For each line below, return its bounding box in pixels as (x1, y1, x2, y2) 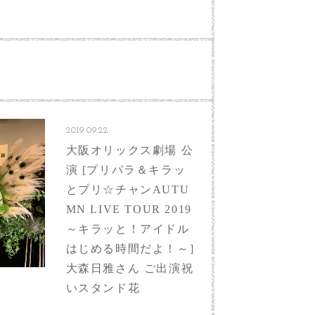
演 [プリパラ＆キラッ (65, 163, 186, 176)
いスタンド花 (65, 281, 141, 294)
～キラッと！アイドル (65, 222, 190, 235)
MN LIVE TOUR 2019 (65, 202, 192, 215)
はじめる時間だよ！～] (65, 242, 195, 255)
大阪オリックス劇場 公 (65, 143, 194, 156)
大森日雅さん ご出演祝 (65, 262, 194, 274)
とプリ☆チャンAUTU (65, 183, 190, 195)
